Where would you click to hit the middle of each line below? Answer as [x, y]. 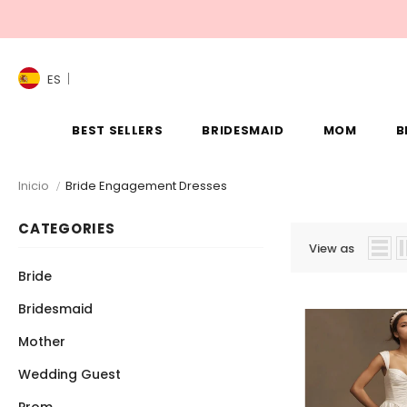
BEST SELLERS [118, 130]
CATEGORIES [67, 228]
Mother [42, 342]
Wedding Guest [70, 374]
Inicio [34, 186]
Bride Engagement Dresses [147, 186]
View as [332, 248]
